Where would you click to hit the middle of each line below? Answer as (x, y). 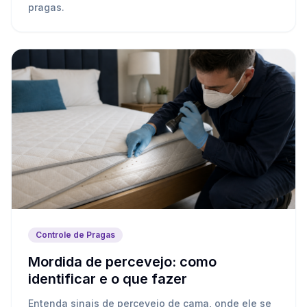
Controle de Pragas (75, 235)
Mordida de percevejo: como (122, 262)
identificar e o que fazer (108, 279)
